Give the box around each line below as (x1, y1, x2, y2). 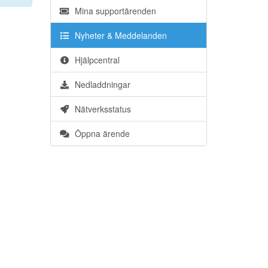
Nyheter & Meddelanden (70, 29, 167, 41)
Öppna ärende (70, 127, 130, 139)
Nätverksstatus (70, 103, 131, 115)
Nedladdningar (70, 78, 130, 90)
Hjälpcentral (70, 54, 120, 66)
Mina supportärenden (70, 5, 156, 17)
